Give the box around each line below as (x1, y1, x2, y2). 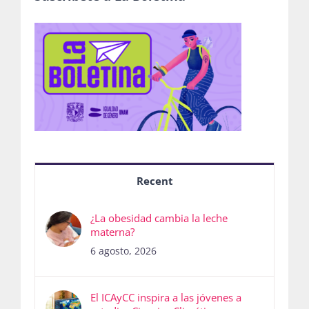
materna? (90, 225, 134, 239)
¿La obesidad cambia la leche (90, 211, 228, 226)
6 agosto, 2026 (90, 244, 157, 258)
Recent (136, 174, 173, 188)
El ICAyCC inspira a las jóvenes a (90, 290, 241, 305)
